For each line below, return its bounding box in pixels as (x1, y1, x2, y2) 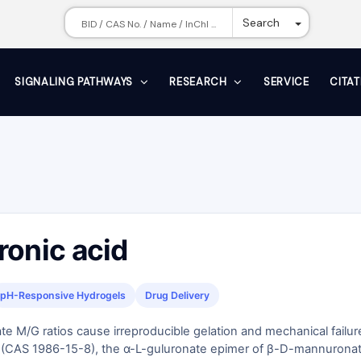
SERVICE (263, 75, 309, 89)
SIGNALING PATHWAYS (15, 75, 136, 89)
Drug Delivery (145, 289, 210, 301)
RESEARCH (169, 75, 230, 89)
